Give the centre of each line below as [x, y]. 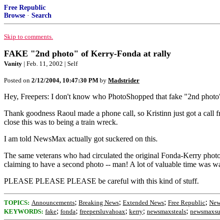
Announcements [53, 203]
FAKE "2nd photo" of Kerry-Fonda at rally [87, 54]
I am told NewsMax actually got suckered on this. [81, 139]
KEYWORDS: [24, 211]
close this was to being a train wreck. [61, 122]
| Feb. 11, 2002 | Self [50, 64]
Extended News [143, 203]
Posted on [18, 80]
